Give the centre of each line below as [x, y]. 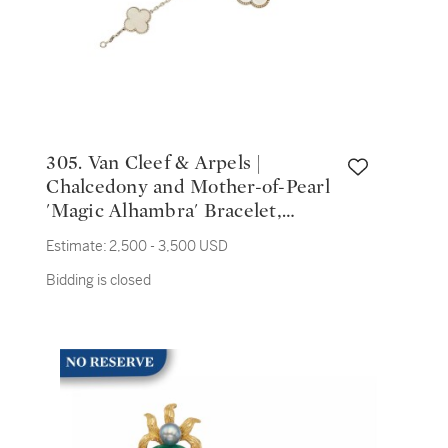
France [76, 235]
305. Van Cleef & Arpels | [67, 163]
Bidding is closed [99, 280]
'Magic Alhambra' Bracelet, [164, 211]
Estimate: [77, 246]
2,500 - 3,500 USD [169, 246]
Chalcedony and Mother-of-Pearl [188, 187]
